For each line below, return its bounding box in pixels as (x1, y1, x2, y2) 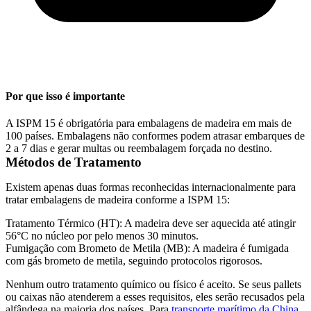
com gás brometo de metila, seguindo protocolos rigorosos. (6, 254, 262, 267)
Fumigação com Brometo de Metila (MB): (6, 242, 190, 254)
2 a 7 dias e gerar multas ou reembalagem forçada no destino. (6, 142, 272, 154)
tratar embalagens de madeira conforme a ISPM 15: (6, 193, 230, 205)
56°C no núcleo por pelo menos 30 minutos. (6, 229, 199, 242)
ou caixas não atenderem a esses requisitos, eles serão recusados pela (6, 290, 305, 303)
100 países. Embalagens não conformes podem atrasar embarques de (6, 129, 305, 142)
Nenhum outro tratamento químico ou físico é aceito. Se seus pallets (6, 278, 301, 290)
